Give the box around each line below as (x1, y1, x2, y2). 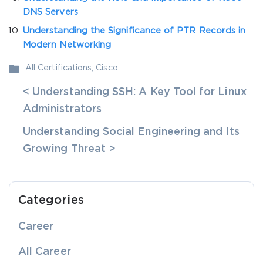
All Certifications (25, 65, 92, 72)
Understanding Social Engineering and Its (23, 127, 240, 137)
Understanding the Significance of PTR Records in (23, 27, 246, 35)
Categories (18, 195, 84, 205)
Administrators (23, 104, 102, 114)
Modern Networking (23, 41, 112, 49)
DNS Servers (23, 8, 78, 16)
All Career (18, 247, 71, 257)
